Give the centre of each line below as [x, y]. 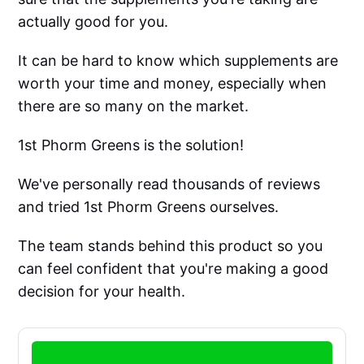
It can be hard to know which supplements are [178, 61]
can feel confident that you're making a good [173, 269]
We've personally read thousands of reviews [169, 184]
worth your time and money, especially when [173, 84]
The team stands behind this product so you [171, 246]
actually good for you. [93, 22]
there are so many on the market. [134, 106]
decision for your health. [102, 292]
